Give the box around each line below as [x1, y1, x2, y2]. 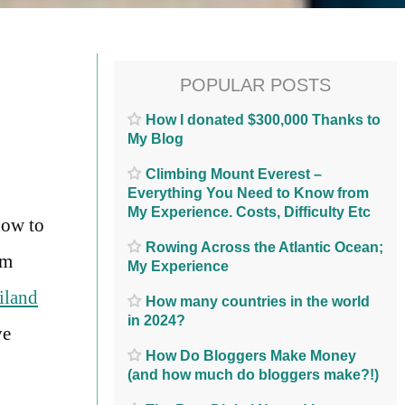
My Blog [127, 130, 184, 146]
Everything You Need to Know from [127, 184, 369, 201]
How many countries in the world [146, 293, 370, 309]
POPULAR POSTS [180, 75, 331, 95]
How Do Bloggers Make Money [146, 347, 356, 363]
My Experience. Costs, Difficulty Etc [127, 203, 371, 220]
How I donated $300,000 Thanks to [146, 111, 381, 127]
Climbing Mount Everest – [146, 165, 322, 182]
